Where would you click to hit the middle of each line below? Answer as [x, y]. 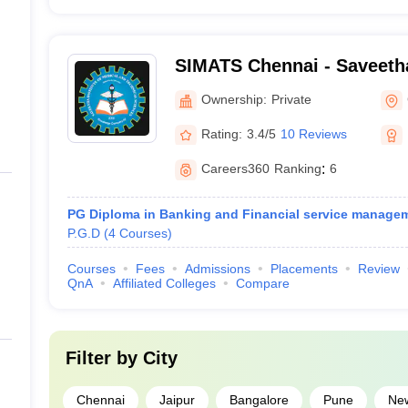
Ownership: [234, 99]
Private [291, 99]
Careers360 [235, 168]
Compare [262, 283]
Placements [304, 269]
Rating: [221, 133]
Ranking [297, 168]
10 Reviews [313, 133]
